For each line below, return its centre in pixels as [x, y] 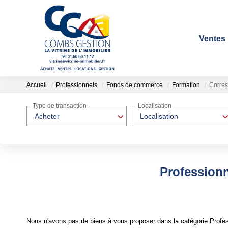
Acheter [47, 116]
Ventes [212, 38]
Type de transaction [60, 106]
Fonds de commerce [135, 85]
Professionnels [77, 85]
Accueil [37, 85]
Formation [186, 85]
